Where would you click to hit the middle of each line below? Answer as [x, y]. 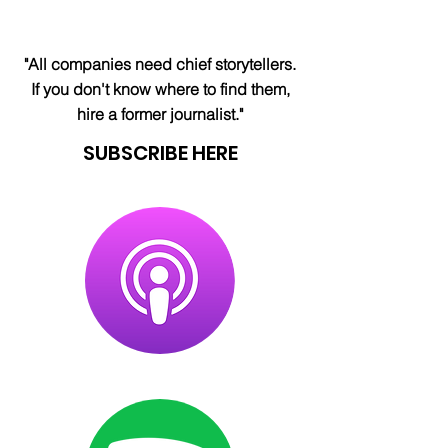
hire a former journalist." [160, 114]
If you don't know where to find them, [160, 89]
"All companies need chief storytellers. [160, 64]
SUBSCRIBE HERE [160, 153]
